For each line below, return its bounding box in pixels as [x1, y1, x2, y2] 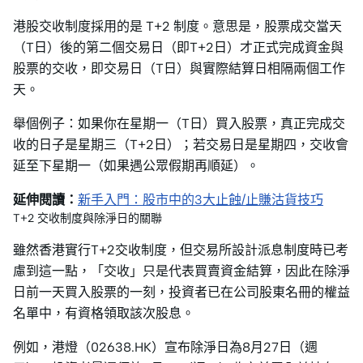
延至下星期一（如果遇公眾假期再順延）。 [13, 158, 259, 173]
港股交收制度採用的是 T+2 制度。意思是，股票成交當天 [13, 19, 342, 34]
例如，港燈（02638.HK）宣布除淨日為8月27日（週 [13, 340, 318, 355]
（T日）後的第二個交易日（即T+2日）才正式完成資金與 [13, 40, 344, 55]
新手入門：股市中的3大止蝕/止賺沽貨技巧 [78, 192, 323, 207]
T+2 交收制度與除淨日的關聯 [13, 211, 162, 225]
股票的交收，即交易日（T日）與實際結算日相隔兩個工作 [13, 61, 345, 76]
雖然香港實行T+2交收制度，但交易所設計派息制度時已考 [13, 242, 348, 258]
